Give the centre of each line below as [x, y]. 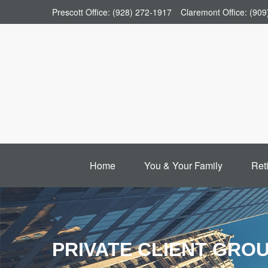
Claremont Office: [215, 12]
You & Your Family [183, 165]
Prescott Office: [82, 12]
